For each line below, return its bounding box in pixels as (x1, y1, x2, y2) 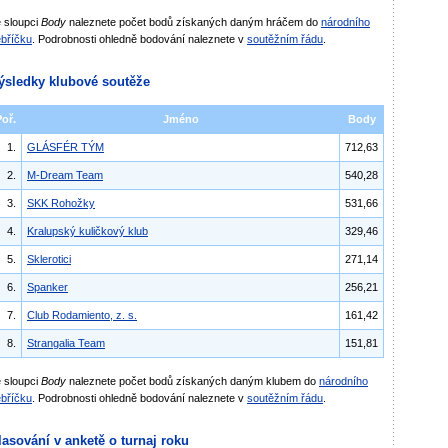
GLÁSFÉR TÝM (27, 141, 104, 153)
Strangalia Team (27, 337, 105, 349)
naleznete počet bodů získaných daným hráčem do (66, 16, 321, 28)
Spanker (27, 281, 68, 293)
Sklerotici (27, 253, 71, 265)
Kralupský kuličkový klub (27, 225, 148, 237)
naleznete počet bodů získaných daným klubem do (66, 375, 319, 387)
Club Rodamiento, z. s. (27, 309, 137, 321)
